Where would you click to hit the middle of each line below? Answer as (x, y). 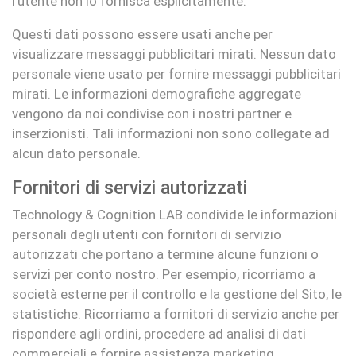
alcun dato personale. (76, 153)
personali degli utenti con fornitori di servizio (147, 234)
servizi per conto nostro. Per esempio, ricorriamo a (164, 274)
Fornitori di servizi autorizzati (130, 188)
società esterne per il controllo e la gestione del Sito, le (177, 294)
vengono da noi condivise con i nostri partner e (152, 113)
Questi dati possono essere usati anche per (142, 34)
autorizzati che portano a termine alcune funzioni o (165, 254)
